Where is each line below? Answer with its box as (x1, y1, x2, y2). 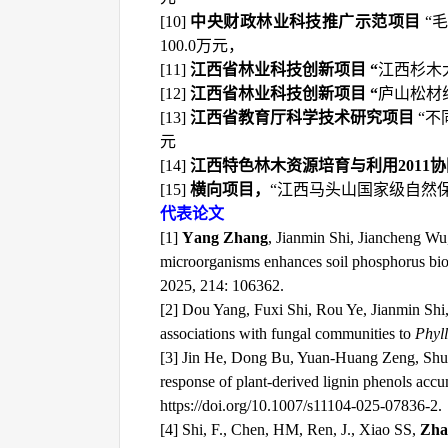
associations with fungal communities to (160, 325, 415, 342)
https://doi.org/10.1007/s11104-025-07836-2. (160, 397, 442, 414)
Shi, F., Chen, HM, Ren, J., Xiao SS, (182, 421, 420, 438)
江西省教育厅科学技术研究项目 (190, 109, 414, 126)
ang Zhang (194, 229, 268, 246)
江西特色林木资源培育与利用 (190, 157, 398, 174)
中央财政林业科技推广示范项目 (190, 13, 421, 30)
